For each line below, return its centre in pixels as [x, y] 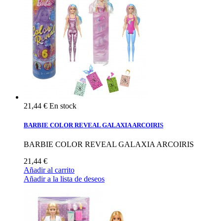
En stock [63, 106]
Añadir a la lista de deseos [64, 179]
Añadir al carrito [49, 170]
